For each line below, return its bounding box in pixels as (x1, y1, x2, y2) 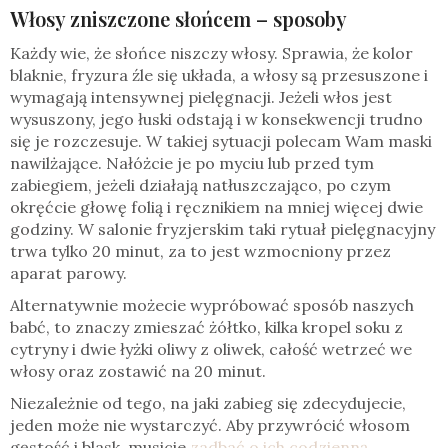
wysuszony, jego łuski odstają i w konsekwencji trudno (10, 109, 423, 130)
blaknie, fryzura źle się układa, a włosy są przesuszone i (10, 65, 428, 86)
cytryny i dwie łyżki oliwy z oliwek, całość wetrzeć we (10, 339, 412, 360)
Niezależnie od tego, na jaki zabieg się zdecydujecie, (10, 393, 406, 414)
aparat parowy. (10, 263, 127, 284)
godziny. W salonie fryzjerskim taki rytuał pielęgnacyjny (10, 219, 435, 240)
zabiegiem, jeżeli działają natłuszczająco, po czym (10, 175, 391, 196)
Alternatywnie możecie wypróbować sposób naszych (10, 295, 414, 316)
